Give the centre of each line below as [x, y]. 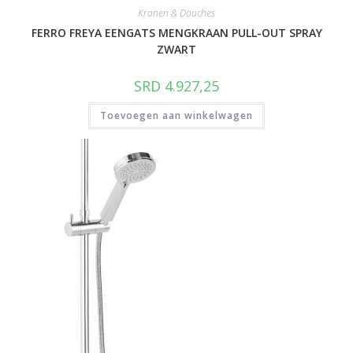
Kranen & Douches [176, 13]
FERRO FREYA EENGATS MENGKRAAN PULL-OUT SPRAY [176, 32]
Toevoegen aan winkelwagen [176, 115]
